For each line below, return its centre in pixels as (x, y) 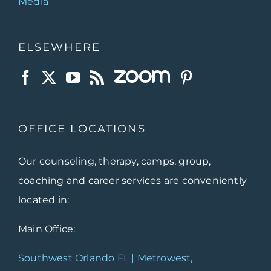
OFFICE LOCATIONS (82, 129)
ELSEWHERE (59, 47)
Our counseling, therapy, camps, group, (115, 161)
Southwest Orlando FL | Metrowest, (106, 258)
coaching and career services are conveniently (133, 180)
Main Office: (47, 229)
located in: (44, 200)
